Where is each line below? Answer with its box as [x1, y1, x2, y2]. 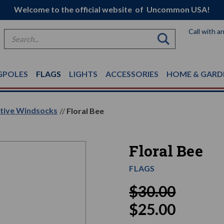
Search [4, 30, 28, 39]
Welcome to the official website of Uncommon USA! [14, 4, 210, 14]
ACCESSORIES [105, 69, 158, 78]
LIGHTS [69, 69, 97, 78]
